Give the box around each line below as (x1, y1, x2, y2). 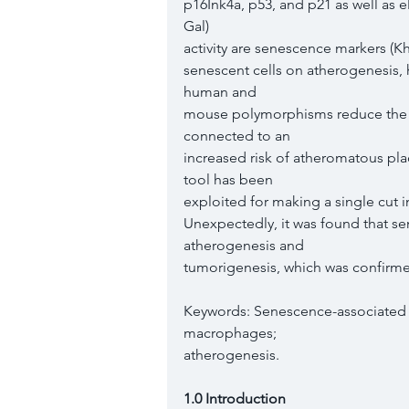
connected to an (184, 127, 290, 144)
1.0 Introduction (184, 390, 289, 407)
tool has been (184, 171, 273, 188)
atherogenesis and (184, 236, 304, 254)
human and (184, 83, 257, 100)
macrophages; (184, 324, 277, 341)
